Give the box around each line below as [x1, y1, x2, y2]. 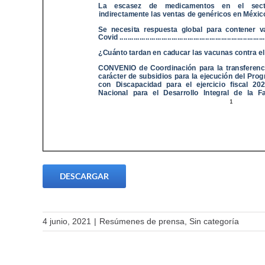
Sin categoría [189, 216, 239, 226]
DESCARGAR [60, 170, 109, 181]
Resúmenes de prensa [99, 216, 185, 226]
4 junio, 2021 [43, 216, 91, 226]
